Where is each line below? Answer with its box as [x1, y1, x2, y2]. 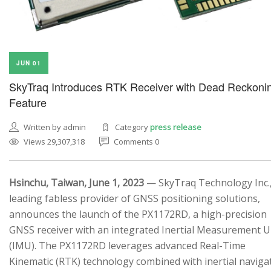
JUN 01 [16, 58, 41, 67]
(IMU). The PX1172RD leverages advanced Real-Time [9, 238, 246, 252]
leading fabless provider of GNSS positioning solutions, [9, 191, 260, 205]
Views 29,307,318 [24, 135, 85, 147]
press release [150, 121, 201, 132]
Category [115, 121, 150, 132]
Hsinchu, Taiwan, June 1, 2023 [9, 175, 144, 189]
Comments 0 [114, 135, 159, 147]
